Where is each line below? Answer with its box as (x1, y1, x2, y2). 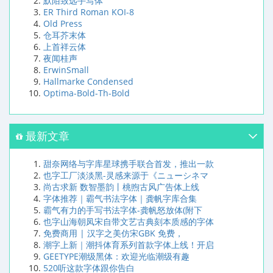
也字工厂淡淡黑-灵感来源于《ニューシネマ (43, 169, 208, 181)
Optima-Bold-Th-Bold (43, 87, 130, 99)
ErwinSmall (43, 63, 89, 76)
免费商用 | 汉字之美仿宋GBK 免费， (43, 227, 183, 239)
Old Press (43, 17, 82, 29)
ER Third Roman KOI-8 (43, 5, 134, 18)
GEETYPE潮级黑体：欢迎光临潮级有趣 (43, 250, 190, 262)
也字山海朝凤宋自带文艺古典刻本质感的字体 (43, 215, 214, 227)
